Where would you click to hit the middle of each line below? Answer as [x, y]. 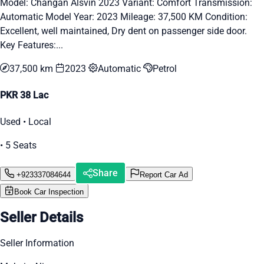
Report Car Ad [164, 174]
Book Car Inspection [49, 192]
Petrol [165, 68]
